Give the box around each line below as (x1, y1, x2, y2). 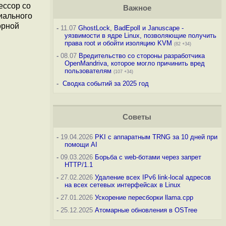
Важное (123, 4, 151, 12)
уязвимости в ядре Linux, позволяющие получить (64, 32, 216, 39)
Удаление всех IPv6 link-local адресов (94, 174, 211, 181)
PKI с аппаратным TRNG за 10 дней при (94, 133, 217, 141)
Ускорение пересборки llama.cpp (94, 194, 193, 201)
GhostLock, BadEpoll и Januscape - (78, 24, 184, 32)
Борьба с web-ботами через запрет (94, 153, 201, 161)
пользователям (64, 67, 111, 75)
